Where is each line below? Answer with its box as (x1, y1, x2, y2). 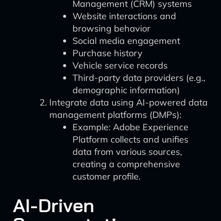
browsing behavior (73, 23, 150, 34)
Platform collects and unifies (73, 134, 188, 145)
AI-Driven (13, 193, 94, 217)
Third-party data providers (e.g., (73, 72, 205, 83)
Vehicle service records (73, 60, 168, 71)
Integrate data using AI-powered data (49, 97, 208, 108)
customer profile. (73, 171, 141, 182)
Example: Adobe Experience (73, 121, 188, 133)
